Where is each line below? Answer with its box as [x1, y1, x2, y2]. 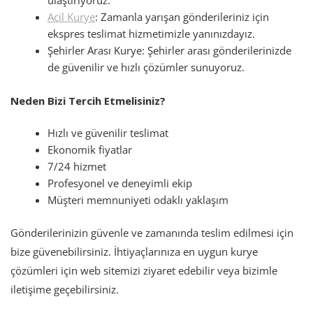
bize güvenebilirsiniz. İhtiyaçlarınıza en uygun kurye [10, 245, 258, 259]
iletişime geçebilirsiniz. [10, 282, 119, 297]
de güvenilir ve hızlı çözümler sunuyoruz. [48, 60, 245, 75]
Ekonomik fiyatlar [48, 142, 133, 156]
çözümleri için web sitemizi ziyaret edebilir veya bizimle [10, 263, 277, 278]
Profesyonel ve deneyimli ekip [48, 175, 193, 190]
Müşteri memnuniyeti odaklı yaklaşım [48, 192, 229, 207]
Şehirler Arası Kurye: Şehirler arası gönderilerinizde [48, 43, 292, 58]
